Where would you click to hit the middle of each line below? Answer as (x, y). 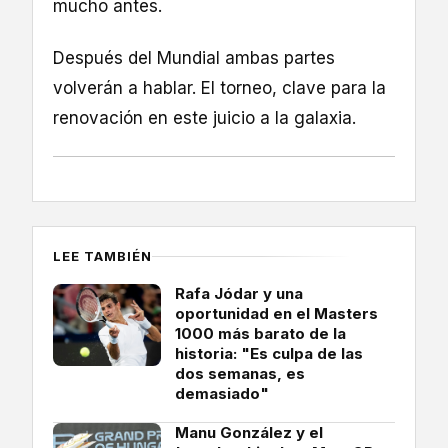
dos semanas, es (240, 373)
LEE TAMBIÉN (103, 255)
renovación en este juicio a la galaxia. (204, 118)
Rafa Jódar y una (239, 293)
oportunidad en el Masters (276, 313)
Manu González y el (249, 432)
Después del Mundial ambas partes (194, 58)
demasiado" (222, 393)
